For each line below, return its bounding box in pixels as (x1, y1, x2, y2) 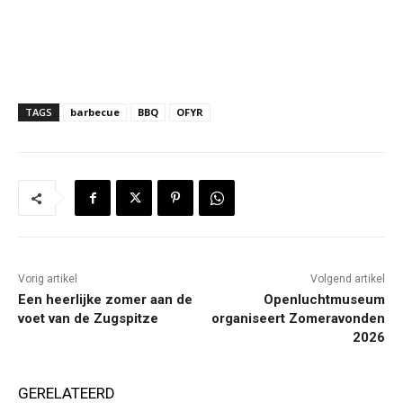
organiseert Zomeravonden (210, 310, 385, 327)
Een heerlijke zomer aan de (18, 291, 193, 309)
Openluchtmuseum (263, 291, 385, 309)
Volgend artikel (309, 273, 385, 286)
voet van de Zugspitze (18, 310, 158, 327)
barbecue (70, 105, 120, 120)
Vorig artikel (18, 273, 77, 286)
